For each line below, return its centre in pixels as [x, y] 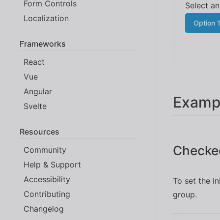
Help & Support [52, 164]
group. [185, 194]
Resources [40, 131]
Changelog [44, 208]
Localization [46, 18]
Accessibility [47, 179]
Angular [38, 91]
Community [45, 150]
